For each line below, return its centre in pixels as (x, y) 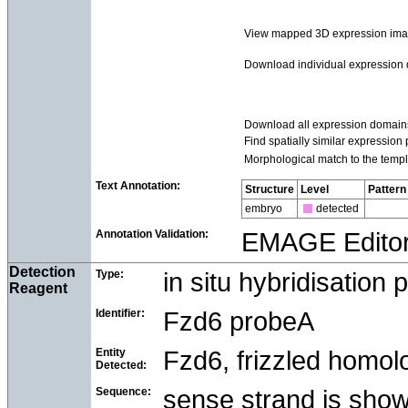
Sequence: (123, 391)
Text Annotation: (138, 185)
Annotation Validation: (152, 234)
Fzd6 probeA (239, 321)
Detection (42, 271)
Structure (270, 189)
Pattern (387, 189)
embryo (264, 208)
